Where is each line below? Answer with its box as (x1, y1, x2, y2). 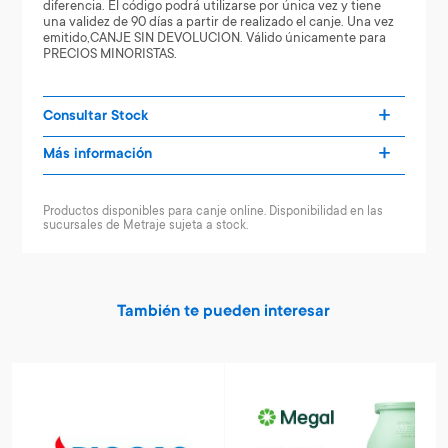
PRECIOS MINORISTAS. (42, 46, 177, 62)
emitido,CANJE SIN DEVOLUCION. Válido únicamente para (42, 30, 386, 46)
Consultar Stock (42, 108, 148, 125)
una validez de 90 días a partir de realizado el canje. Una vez (42, 14, 394, 30)
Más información (42, 146, 152, 163)
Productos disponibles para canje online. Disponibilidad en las (42, 204, 383, 219)
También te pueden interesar (117, 302, 331, 321)
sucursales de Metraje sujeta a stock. (42, 218, 248, 233)
